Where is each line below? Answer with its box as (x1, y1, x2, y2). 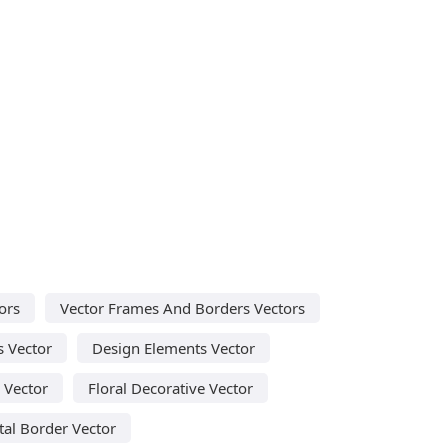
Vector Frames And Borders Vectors (60, 297, 305, 318)
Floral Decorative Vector (87, 377, 253, 398)
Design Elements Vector (92, 337, 255, 358)
